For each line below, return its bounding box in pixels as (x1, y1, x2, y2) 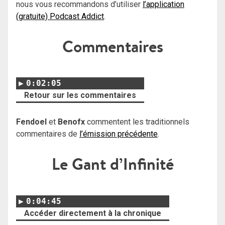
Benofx (58, 117, 87, 127)
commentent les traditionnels (87, 117, 189, 127)
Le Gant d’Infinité (51, 153, 174, 175)
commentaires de (16, 129, 79, 139)
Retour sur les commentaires (24, 90, 136, 100)
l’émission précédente (79, 129, 158, 139)
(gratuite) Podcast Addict (16, 11, 104, 21)
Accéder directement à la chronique (24, 208, 161, 218)
